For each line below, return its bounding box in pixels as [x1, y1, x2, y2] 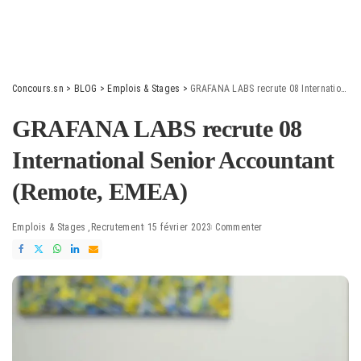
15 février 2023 [147, 222, 212, 233]
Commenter [215, 222, 263, 233]
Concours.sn [12, 83, 64, 94]
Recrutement [90, 222, 143, 233]
